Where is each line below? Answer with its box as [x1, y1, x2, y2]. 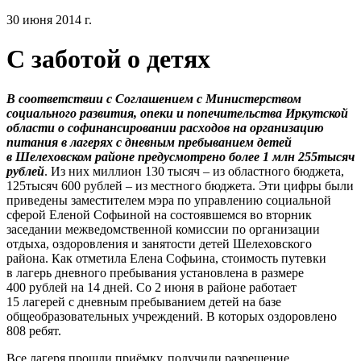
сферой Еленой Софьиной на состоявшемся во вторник [6, 207, 312, 222]
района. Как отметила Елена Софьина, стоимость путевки [6, 251, 326, 265]
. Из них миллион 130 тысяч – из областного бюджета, [44, 164, 344, 178]
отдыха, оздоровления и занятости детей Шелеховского [6, 236, 312, 251]
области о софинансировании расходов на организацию [6, 120, 324, 135]
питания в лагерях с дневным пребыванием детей [6, 135, 292, 149]
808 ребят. [6, 323, 61, 338]
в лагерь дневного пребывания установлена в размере [6, 265, 304, 280]
